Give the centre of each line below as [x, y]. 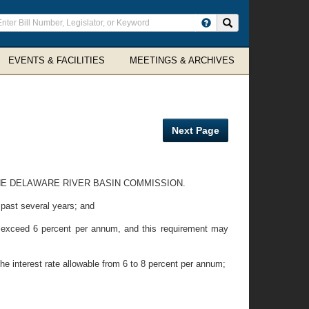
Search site [254, 22]
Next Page [196, 130]
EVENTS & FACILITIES [57, 60]
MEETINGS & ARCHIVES [182, 60]
